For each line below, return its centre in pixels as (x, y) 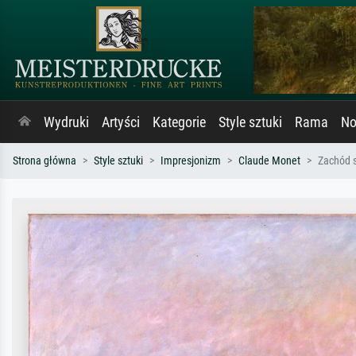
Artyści (121, 122)
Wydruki (66, 122)
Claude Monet (269, 161)
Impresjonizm (191, 161)
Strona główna (44, 161)
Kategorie (179, 122)
